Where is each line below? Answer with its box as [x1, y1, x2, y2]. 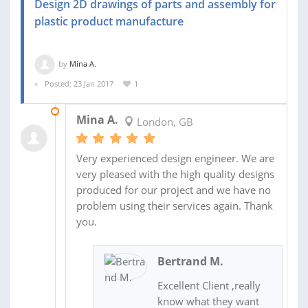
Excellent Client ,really [157, 278, 261, 292]
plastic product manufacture [34, 14, 184, 30]
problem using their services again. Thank [76, 198, 273, 212]
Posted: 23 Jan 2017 [45, 78, 113, 89]
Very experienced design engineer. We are [76, 151, 274, 165]
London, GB [133, 114, 193, 129]
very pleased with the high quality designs [76, 166, 274, 181]
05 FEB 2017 [65, 105, 107, 116]
